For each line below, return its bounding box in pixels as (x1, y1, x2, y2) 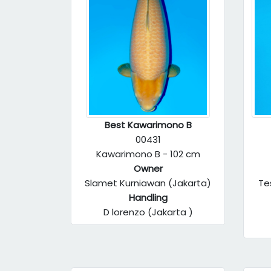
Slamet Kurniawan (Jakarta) (85, 177, 211, 189)
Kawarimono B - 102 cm (96, 148, 200, 160)
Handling (128, 191, 168, 204)
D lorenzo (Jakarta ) (103, 206, 193, 218)
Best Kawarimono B (104, 119, 192, 131)
